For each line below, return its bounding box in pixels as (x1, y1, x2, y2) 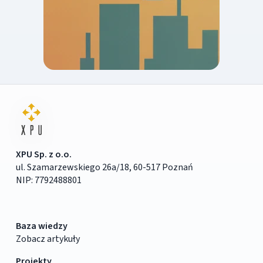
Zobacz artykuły (15, 232, 80, 245)
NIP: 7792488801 (15, 173, 82, 187)
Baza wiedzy (15, 219, 68, 232)
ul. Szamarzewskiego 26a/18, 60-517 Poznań (15, 160, 193, 174)
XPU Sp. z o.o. (15, 147, 72, 161)
